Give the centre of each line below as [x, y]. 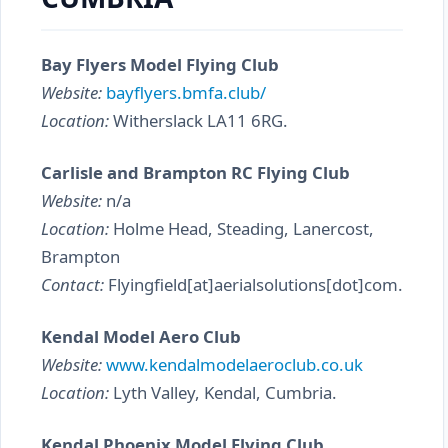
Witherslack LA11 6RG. [198, 120]
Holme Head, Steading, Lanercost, [241, 228]
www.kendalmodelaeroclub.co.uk [234, 364]
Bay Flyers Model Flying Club [160, 64]
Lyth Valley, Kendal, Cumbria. [223, 392]
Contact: [72, 284]
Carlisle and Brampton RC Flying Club [195, 172]
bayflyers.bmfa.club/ [186, 92]
